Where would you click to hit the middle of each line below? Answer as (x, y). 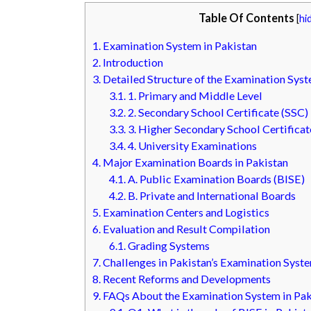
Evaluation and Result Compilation (185, 228)
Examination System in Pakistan (179, 45)
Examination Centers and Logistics (185, 212)
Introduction (132, 62)
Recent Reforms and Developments (186, 278)
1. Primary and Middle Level (194, 95)
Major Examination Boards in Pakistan (194, 162)
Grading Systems (168, 245)
